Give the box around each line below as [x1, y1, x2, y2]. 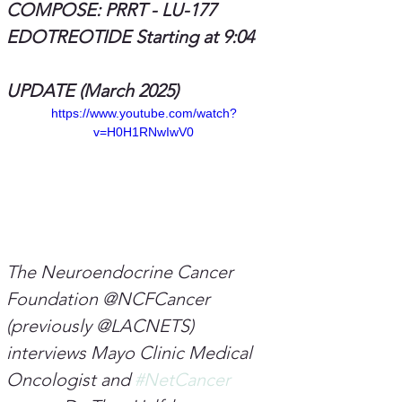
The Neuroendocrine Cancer [6, 261, 238, 284]
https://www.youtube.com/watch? [50, 106, 237, 121]
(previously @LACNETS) [6, 315, 198, 337]
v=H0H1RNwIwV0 [93, 125, 194, 140]
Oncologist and [6, 369, 135, 391]
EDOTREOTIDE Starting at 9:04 [6, 26, 254, 48]
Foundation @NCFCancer [6, 288, 214, 310]
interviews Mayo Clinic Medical [6, 342, 257, 364]
